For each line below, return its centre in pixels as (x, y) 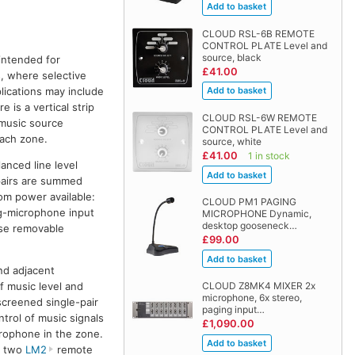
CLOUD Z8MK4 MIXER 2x (258, 286)
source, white (231, 141)
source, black (231, 57)
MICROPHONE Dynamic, (256, 213)
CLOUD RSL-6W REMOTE (259, 117)
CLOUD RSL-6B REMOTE (258, 33)
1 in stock (269, 155)
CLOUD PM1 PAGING (249, 201)
